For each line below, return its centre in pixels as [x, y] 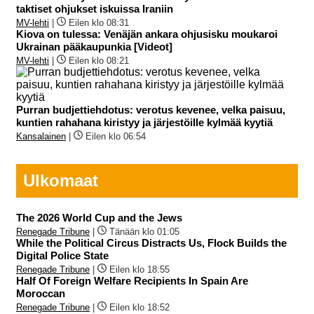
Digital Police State [62, 256]
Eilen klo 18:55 [139, 270]
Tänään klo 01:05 [144, 232]
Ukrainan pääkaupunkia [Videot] [94, 47]
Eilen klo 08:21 [99, 61]
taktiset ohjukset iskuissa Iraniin [95, 9]
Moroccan [41, 294]
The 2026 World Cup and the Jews [99, 218]
